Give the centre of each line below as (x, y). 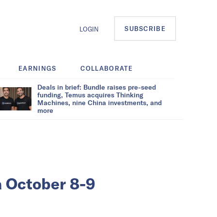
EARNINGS (38, 68)
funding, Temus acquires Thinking (90, 94)
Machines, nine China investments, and (100, 102)
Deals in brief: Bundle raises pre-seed (97, 87)
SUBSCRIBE (145, 29)
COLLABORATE (107, 68)
